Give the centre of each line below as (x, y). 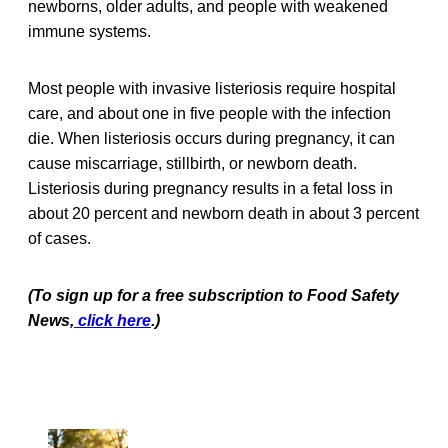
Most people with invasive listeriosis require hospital (212, 88)
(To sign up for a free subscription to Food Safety (213, 295)
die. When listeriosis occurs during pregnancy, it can (211, 138)
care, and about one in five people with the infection (209, 113)
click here (112, 320)
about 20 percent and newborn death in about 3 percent (223, 213)
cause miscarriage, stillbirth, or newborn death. (192, 163)
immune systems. (89, 31)
